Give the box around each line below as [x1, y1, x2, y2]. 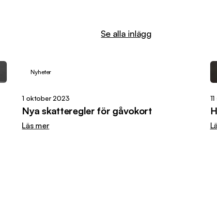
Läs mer [22, 121, 49, 131]
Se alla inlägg [101, 28, 152, 39]
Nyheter [31, 68, 51, 76]
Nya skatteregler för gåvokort [22, 105, 152, 117]
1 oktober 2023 [22, 94, 70, 103]
